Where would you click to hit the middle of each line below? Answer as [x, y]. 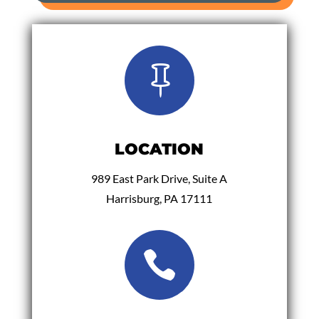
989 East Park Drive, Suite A [159, 178]
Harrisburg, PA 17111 [159, 198]
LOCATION [159, 149]
